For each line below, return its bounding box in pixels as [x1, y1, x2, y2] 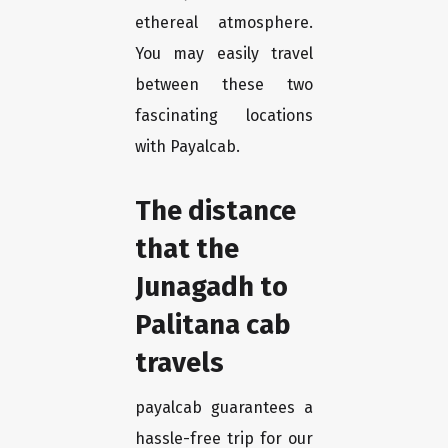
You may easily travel [135, 44, 313, 64]
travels [135, 346, 224, 380]
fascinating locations [135, 106, 313, 126]
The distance [135, 194, 296, 228]
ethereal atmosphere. [135, 13, 313, 33]
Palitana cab [135, 308, 291, 342]
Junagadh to [135, 270, 288, 304]
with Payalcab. [135, 137, 240, 157]
